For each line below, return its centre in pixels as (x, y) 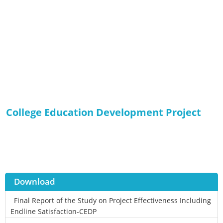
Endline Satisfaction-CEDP (54, 211)
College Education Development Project (104, 112)
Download (35, 181)
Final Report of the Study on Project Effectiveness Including (112, 200)
